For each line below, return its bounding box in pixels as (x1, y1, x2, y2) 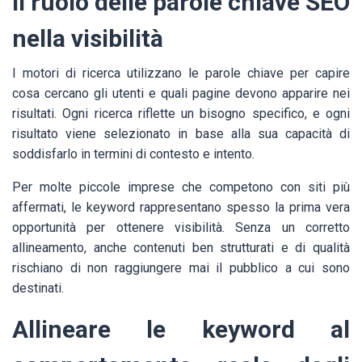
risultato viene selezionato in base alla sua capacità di (12, 126, 350, 142)
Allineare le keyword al (12, 315, 350, 344)
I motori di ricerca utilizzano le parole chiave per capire (12, 65, 350, 82)
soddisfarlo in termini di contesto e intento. (12, 146, 255, 162)
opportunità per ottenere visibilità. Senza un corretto (12, 220, 350, 236)
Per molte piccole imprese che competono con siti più (12, 179, 350, 196)
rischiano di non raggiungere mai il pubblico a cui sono (12, 260, 350, 276)
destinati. (12, 280, 64, 297)
